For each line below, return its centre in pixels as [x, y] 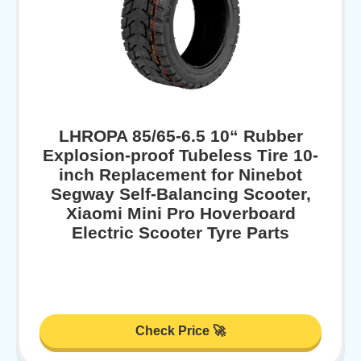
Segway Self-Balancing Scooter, [180, 193]
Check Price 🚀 [180, 331]
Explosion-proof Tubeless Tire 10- [180, 155]
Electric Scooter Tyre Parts [180, 232]
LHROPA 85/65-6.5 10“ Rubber [180, 135]
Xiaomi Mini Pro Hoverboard [180, 213]
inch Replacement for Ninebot [180, 174]
